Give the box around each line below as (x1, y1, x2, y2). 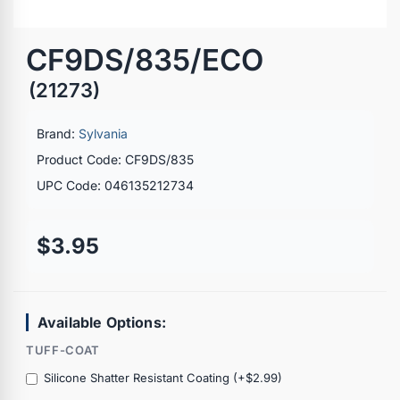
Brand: (37, 125, 79, 141)
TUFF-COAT (26, 342, 100, 357)
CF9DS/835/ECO (26, 41, 263, 78)
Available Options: (37, 312, 166, 331)
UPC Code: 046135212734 (37, 177, 194, 193)
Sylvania (79, 125, 128, 141)
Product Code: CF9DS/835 (37, 151, 194, 167)
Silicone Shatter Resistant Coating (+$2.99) (44, 370, 282, 385)
